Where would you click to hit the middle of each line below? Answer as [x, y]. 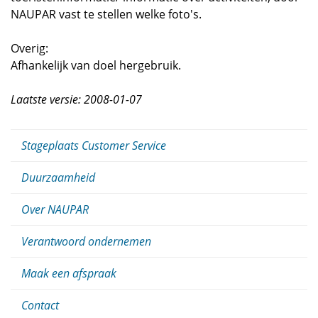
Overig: [29, 48]
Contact [40, 305]
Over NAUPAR [55, 209]
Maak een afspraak [69, 273]
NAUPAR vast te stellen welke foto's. [106, 14]
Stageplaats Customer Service [94, 146]
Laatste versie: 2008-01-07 [76, 99]
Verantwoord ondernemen [86, 241]
